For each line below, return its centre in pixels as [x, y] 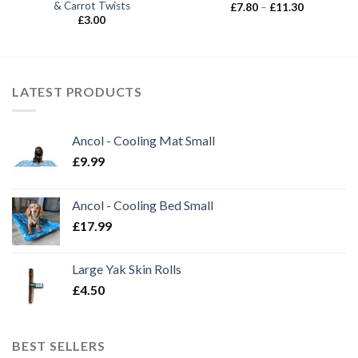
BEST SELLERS [59, 346]
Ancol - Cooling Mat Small [143, 141]
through [322, 37]
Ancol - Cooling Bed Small [143, 205]
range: [317, 16]
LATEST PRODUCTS [77, 91]
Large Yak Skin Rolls [127, 269]
